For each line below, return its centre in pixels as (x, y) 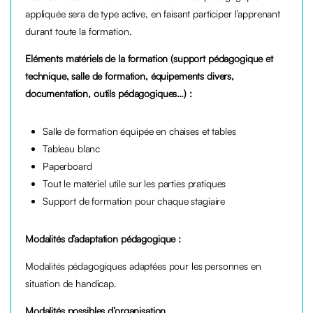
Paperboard (67, 166)
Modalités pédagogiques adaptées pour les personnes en (143, 266)
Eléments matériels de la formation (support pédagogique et (149, 59)
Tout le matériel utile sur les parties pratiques (134, 184)
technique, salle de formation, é (90, 76)
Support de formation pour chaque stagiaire (134, 201)
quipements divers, (195, 76)
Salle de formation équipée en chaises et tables (139, 131)
